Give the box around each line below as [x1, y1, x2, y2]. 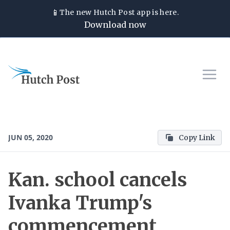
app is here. [135, 8, 179, 17]
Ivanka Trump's [8, 191, 152, 215]
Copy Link [179, 133, 215, 142]
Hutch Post [93, 8, 135, 17]
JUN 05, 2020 [8, 132, 53, 142]
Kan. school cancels [8, 168, 187, 191]
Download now [84, 20, 146, 30]
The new [60, 8, 94, 17]
